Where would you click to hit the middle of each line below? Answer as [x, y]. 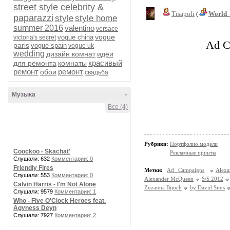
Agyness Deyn [35, 208]
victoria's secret [35, 37]
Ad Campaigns [186, 170]
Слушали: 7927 [34, 215]
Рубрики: [157, 144]
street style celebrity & [59, 7]
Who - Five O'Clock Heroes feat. [60, 201]
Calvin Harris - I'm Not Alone [55, 184]
